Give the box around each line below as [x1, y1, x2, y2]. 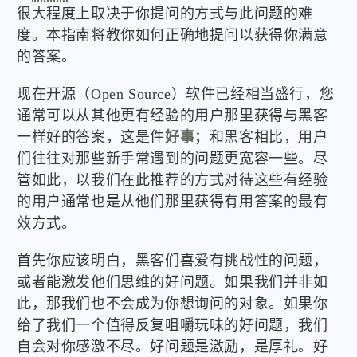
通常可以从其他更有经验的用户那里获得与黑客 [17, 108, 328, 124]
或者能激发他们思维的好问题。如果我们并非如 [17, 274, 328, 291]
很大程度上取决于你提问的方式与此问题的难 [17, 6, 314, 22]
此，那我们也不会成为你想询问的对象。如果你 [17, 296, 328, 312]
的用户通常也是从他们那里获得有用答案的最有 [17, 194, 328, 210]
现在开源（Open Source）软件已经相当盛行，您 [17, 86, 335, 103]
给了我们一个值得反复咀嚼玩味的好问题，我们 [17, 317, 328, 334]
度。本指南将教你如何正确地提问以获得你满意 [17, 27, 328, 44]
